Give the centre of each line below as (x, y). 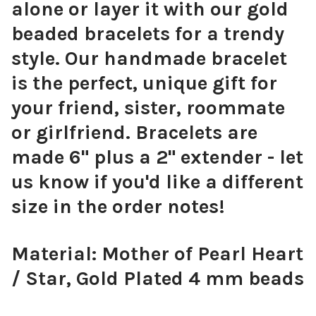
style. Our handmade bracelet (149, 59)
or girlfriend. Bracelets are (134, 133)
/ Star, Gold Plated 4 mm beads (158, 279)
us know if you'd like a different (157, 182)
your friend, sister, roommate (148, 108)
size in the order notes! (118, 207)
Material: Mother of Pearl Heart (157, 254)
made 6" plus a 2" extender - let (157, 157)
